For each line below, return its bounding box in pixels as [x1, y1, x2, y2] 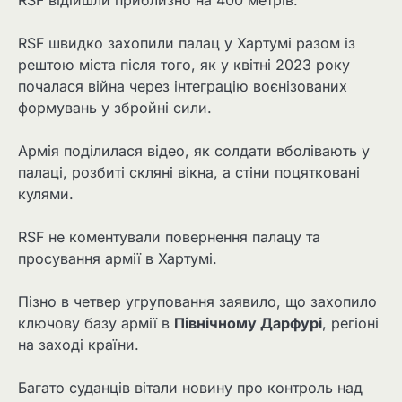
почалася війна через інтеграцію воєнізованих [18, 76, 347, 95]
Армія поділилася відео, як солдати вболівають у [18, 141, 370, 160]
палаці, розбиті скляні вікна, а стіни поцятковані [18, 162, 360, 181]
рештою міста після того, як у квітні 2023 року [18, 55, 350, 74]
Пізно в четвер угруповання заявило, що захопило [18, 292, 377, 310]
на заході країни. [18, 335, 139, 354]
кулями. [18, 184, 74, 203]
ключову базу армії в [18, 313, 174, 332]
